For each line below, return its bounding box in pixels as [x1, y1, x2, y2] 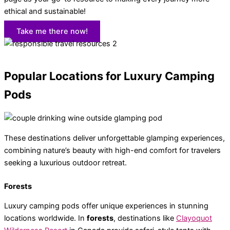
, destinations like [113, 214, 176, 223]
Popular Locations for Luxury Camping [4, 69, 215, 83]
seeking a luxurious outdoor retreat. [4, 158, 127, 167]
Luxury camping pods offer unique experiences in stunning [4, 201, 208, 211]
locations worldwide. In [4, 214, 87, 223]
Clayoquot [176, 214, 212, 223]
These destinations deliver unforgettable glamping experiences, [4, 133, 225, 143]
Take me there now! [16, 26, 88, 36]
